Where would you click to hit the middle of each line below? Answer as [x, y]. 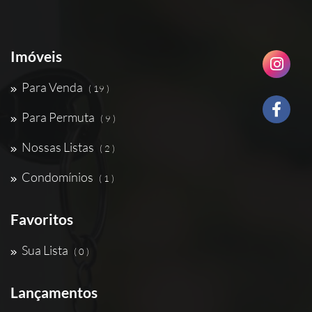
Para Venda [52, 87]
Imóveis [36, 56]
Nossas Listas [58, 147]
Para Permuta [58, 117]
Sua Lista [45, 250]
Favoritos [42, 219]
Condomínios [57, 177]
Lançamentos [54, 292]
